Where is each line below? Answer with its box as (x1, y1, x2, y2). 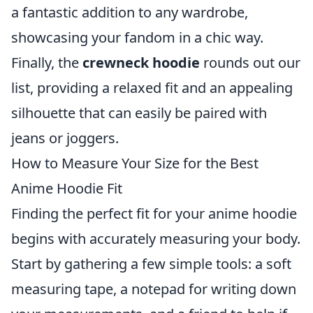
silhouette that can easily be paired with (11, 103, 267, 122)
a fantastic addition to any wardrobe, (11, 3, 248, 22)
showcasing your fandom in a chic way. (11, 28, 263, 47)
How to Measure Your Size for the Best (11, 154, 259, 173)
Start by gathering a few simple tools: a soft (11, 254, 291, 273)
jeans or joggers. (11, 129, 119, 147)
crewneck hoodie (82, 53, 200, 72)
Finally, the (11, 53, 82, 72)
